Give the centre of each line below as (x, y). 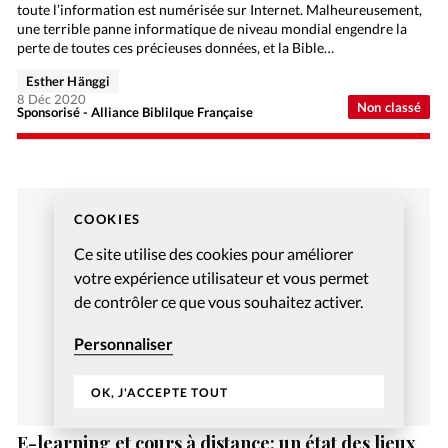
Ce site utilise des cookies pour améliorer (213, 253)
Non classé (389, 107)
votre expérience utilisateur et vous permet (221, 277)
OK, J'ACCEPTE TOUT (159, 392)
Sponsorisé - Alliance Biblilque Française (135, 112)
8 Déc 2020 (52, 99)
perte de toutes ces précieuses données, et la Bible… (176, 48)
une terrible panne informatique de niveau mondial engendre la (212, 29)
